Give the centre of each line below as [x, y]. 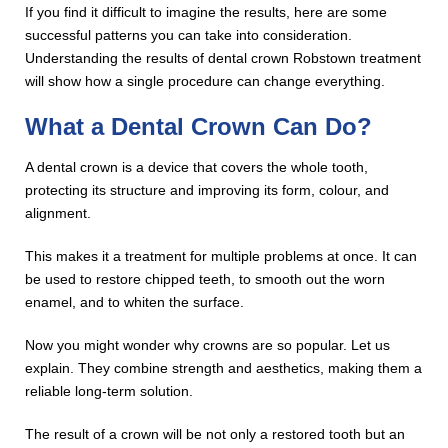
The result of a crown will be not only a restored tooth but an [215, 433]
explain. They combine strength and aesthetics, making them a [224, 367]
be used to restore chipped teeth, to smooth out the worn [205, 278]
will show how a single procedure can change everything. [205, 80]
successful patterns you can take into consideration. [189, 34]
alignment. [58, 212]
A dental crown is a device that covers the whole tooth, [197, 166]
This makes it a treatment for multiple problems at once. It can [221, 255]
